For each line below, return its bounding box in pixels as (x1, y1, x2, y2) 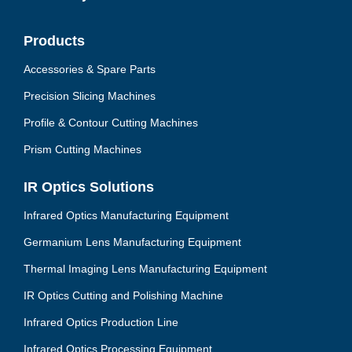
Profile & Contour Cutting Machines (24, 116, 198, 130)
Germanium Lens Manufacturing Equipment (24, 236, 241, 249)
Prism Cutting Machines (24, 143, 141, 156)
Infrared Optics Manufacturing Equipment (24, 209, 229, 222)
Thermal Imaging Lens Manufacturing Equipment (24, 262, 267, 276)
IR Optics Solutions (24, 179, 154, 196)
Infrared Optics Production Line (24, 316, 178, 329)
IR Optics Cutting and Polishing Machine (24, 289, 223, 302)
